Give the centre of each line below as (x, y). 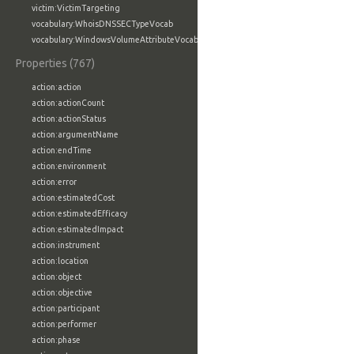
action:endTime (62, 150)
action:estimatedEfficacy (79, 213)
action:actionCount (68, 103)
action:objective (62, 292)
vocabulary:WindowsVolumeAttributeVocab (115, 40)
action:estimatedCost (73, 198)
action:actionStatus (69, 119)
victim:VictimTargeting (76, 8)
